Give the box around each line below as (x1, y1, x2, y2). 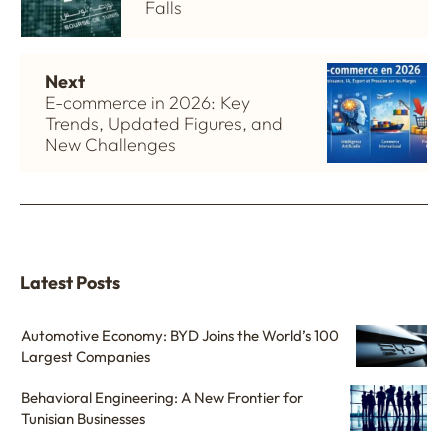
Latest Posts (20, 270, 120, 294)
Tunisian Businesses (21, 408, 145, 428)
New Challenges (45, 132, 176, 156)
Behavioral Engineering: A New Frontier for (21, 387, 303, 407)
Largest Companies (21, 346, 150, 366)
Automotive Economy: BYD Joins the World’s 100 (21, 325, 339, 345)
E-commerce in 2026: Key (45, 90, 250, 114)
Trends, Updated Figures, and (45, 111, 283, 135)
